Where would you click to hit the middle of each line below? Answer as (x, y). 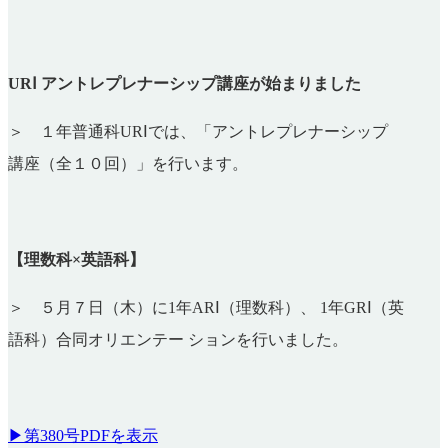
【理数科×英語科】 (76, 259)
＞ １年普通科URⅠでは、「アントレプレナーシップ (198, 131)
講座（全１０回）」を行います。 (128, 163)
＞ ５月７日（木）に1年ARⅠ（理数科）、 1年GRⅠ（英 (206, 307)
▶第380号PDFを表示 (83, 435)
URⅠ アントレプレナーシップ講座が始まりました (184, 83)
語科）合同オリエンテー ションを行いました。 (178, 339)
